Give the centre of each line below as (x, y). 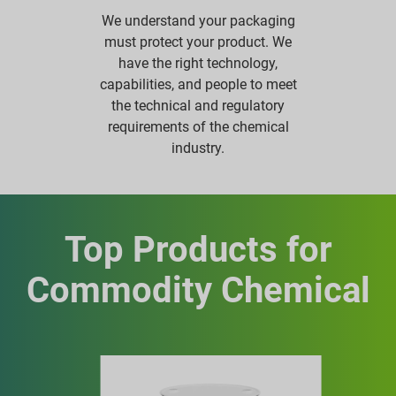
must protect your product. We (198, 42)
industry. (198, 148)
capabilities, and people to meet (198, 84)
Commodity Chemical (198, 290)
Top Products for (198, 249)
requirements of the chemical (198, 126)
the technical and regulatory (198, 105)
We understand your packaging (198, 20)
